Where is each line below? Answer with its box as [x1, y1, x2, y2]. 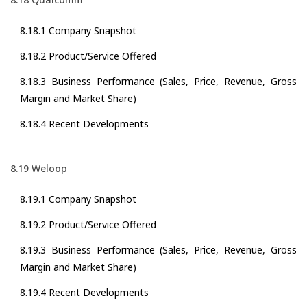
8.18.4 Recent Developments [20, 117, 149, 131]
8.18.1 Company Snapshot [20, 24, 136, 38]
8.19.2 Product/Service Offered [20, 218, 156, 232]
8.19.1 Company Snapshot [20, 193, 136, 206]
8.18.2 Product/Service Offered [20, 49, 156, 63]
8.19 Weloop [10, 162, 67, 175]
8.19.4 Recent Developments [20, 286, 149, 299]
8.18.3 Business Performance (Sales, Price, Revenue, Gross [20, 75, 297, 88]
